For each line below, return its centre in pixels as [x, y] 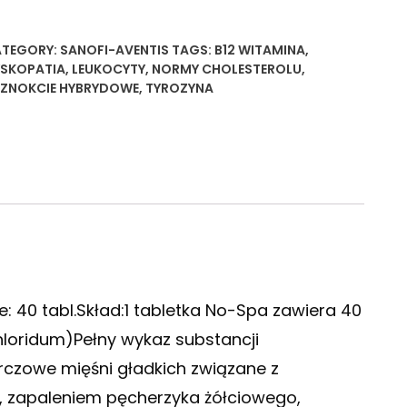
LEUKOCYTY [109, 69]
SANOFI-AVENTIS [114, 50]
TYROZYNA [179, 89]
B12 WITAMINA [260, 50]
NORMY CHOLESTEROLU [227, 69]
